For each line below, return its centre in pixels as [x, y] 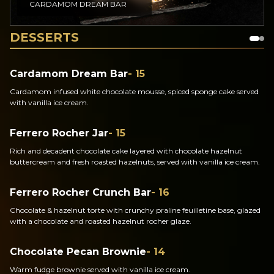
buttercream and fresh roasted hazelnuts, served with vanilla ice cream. [135, 162]
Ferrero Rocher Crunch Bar [80, 192]
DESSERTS [44, 37]
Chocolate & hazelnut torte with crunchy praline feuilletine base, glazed [135, 210]
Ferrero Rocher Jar [59, 133]
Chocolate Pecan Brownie [78, 252]
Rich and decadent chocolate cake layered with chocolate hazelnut [126, 151]
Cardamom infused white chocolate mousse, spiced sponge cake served [134, 91]
